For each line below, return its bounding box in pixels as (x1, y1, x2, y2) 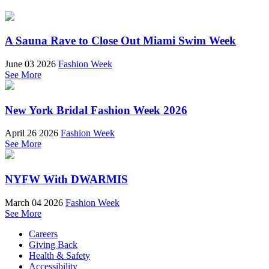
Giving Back (29, 239, 77, 250)
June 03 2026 (5, 58, 56, 69)
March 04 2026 (5, 197, 63, 208)
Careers (29, 228, 58, 239)
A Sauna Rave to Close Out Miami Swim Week (5, 34, 236, 47)
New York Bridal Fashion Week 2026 (5, 103, 187, 116)
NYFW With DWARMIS (5, 173, 128, 186)
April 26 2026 (5, 128, 58, 139)
